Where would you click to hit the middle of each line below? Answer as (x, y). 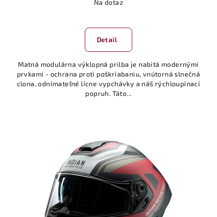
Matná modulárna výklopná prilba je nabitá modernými (108, 64)
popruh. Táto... (108, 93)
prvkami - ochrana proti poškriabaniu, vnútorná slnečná (108, 74)
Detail (107, 39)
